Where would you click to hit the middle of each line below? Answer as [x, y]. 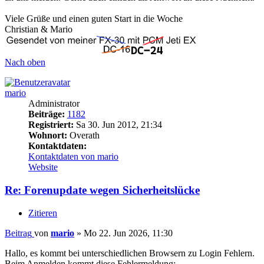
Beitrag [18, 233]
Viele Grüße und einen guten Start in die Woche [94, 19]
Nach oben [25, 62]
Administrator [54, 104]
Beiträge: [47, 114]
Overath [83, 136]
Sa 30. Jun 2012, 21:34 [118, 125]
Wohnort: [48, 136]
